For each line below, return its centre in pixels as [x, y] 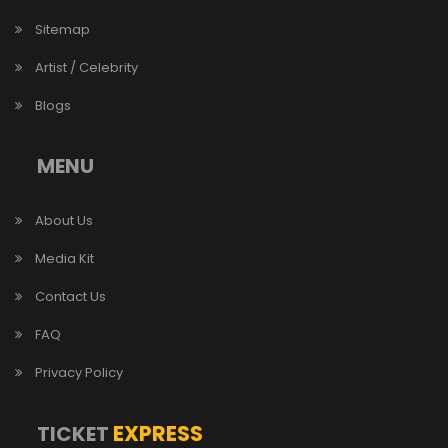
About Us [64, 220]
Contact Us [70, 296]
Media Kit [64, 258]
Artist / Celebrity [86, 67]
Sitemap [62, 29]
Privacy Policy [79, 372]
